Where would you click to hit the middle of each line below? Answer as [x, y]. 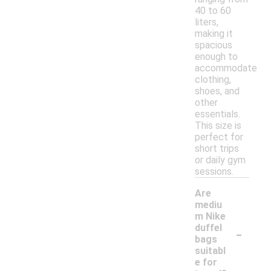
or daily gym [220, 160]
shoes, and [217, 91]
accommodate [226, 68]
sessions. [214, 172]
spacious [214, 45]
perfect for [219, 137]
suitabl [210, 251]
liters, [207, 22]
